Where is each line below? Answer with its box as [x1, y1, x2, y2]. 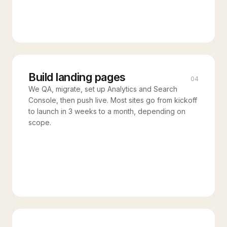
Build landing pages [28, 70, 126, 84]
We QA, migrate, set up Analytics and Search [28, 85, 177, 93]
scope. [28, 118, 51, 127]
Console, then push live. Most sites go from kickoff [28, 96, 197, 104]
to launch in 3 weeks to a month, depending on [28, 107, 185, 116]
